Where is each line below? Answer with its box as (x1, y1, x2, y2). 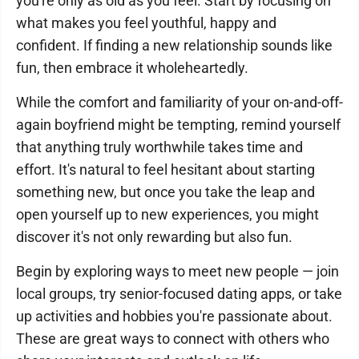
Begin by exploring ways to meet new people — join (16, 263, 339, 280)
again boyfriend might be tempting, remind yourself (16, 116, 341, 133)
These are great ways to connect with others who (16, 330, 329, 347)
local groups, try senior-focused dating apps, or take (16, 285, 342, 302)
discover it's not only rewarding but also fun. (16, 228, 292, 245)
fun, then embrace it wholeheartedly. (16, 59, 248, 76)
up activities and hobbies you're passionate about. (16, 308, 333, 325)
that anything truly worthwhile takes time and (16, 139, 303, 155)
